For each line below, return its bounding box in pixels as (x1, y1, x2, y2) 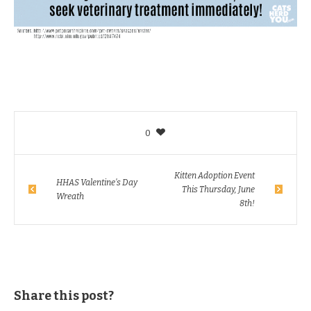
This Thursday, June (182, 184, 255, 194)
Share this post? (14, 287, 114, 303)
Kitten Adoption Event (174, 170, 255, 180)
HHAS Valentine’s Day (56, 177, 137, 187)
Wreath (56, 191, 84, 201)
